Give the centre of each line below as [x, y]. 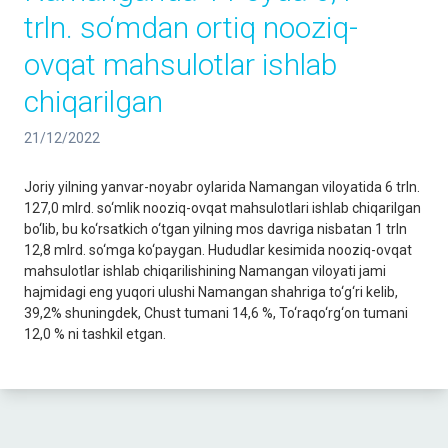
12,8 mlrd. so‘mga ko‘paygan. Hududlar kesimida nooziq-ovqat [218, 250]
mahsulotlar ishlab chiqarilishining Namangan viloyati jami [205, 271]
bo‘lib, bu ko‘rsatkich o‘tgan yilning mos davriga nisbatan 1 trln [215, 229]
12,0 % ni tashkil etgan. [95, 334]
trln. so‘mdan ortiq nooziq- [191, 27]
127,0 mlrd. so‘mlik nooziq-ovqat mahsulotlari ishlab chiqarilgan [222, 208]
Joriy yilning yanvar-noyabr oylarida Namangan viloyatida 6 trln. [222, 187]
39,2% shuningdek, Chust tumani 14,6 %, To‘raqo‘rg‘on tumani [216, 313]
